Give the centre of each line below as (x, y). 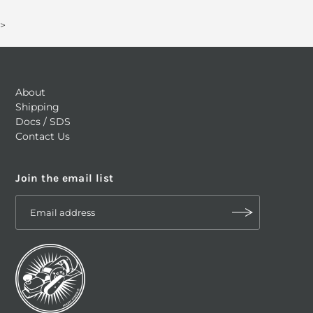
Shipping (38, 107)
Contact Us (43, 137)
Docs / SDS (43, 122)
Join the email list (65, 179)
